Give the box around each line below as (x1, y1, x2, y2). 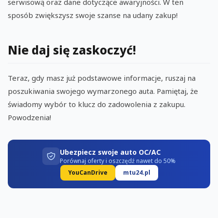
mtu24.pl (123, 168, 150, 177)
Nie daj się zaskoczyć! (8, 42, 136, 58)
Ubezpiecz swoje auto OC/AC (60, 147, 161, 157)
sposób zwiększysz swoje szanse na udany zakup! (8, 10, 178, 20)
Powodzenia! (8, 112, 51, 123)
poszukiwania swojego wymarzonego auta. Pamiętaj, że (8, 86, 198, 96)
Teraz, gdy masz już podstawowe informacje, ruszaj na (8, 73, 196, 83)
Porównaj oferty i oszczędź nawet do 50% (60, 157, 176, 165)
